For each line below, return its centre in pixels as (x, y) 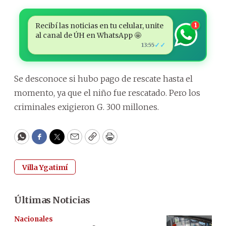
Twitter (73, 141)
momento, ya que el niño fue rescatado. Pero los (107, 93)
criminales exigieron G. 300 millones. (87, 107)
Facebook (60, 141)
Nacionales (34, 219)
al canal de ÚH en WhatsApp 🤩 (88, 35)
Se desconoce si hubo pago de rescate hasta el (103, 78)
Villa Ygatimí (45, 167)
